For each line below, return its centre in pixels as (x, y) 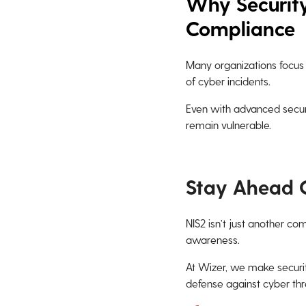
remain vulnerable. (230, 125)
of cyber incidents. (228, 81)
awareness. (213, 239)
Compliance (240, 28)
